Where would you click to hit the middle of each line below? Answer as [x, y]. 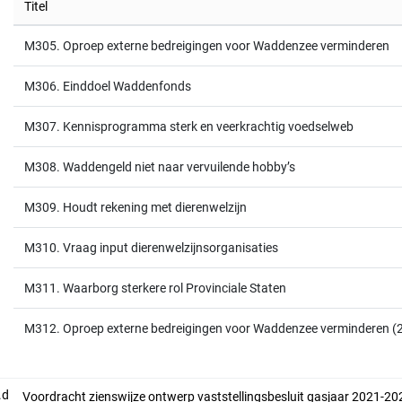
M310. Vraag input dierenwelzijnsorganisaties [151, 248]
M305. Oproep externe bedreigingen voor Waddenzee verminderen [207, 46]
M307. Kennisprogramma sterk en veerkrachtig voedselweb [189, 127]
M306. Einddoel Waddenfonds [108, 86]
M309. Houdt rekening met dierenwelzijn [135, 207]
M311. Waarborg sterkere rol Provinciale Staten [155, 288]
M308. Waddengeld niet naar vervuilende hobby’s [160, 167]
